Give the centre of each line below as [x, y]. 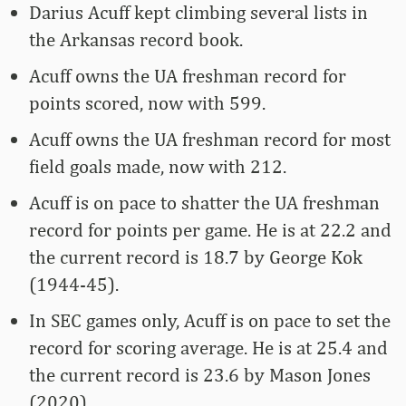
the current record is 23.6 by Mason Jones [200, 375]
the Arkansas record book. [136, 40]
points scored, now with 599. [147, 103]
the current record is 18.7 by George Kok [196, 257]
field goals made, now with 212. [158, 167]
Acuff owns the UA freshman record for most [210, 140]
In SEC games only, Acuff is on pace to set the [210, 321]
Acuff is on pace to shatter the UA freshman [204, 203]
